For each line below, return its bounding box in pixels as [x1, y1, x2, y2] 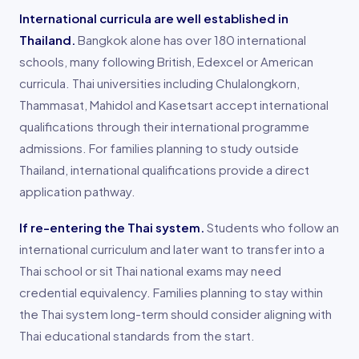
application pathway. [19, 183, 135, 199]
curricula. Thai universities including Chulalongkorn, [19, 75, 300, 91]
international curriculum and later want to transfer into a [19, 240, 325, 256]
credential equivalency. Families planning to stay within [19, 284, 323, 300]
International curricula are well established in [19, 10, 288, 26]
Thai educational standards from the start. [19, 327, 255, 343]
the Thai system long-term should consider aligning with [19, 305, 332, 321]
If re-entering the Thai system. [19, 219, 204, 235]
